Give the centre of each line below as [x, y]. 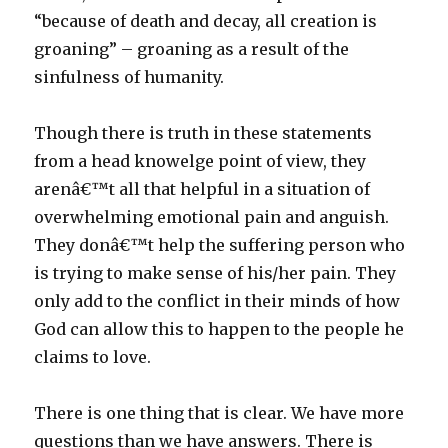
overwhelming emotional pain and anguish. [212, 217]
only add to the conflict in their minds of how [217, 301]
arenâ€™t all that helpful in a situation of [202, 189]
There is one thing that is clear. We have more [219, 413]
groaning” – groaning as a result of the [192, 49]
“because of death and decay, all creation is [206, 21]
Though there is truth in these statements [203, 133]
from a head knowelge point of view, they [200, 161]
